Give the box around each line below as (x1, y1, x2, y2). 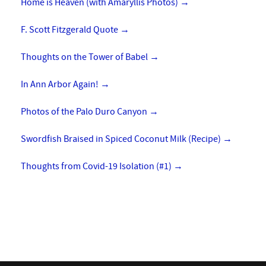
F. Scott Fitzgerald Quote (21, 24, 120, 36)
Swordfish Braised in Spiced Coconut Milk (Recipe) (21, 133, 223, 145)
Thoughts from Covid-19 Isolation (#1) (21, 160, 173, 173)
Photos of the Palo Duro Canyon (21, 106, 149, 118)
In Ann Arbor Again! (21, 78, 100, 91)
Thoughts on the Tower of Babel (21, 51, 150, 64)
